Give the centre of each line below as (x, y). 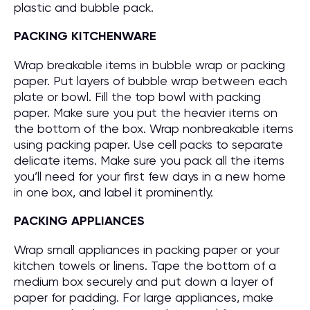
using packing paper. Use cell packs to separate (148, 144)
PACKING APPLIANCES (79, 221)
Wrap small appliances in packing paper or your (147, 249)
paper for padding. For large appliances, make (144, 297)
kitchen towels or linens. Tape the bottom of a (145, 265)
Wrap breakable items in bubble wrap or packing (149, 65)
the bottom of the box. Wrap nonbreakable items (154, 128)
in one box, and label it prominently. (113, 192)
